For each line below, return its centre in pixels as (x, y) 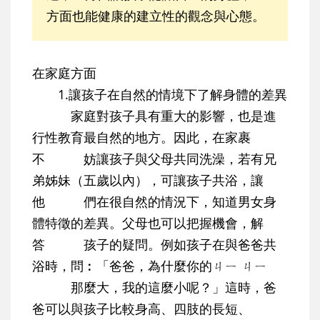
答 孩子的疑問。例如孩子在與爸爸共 (154, 245)
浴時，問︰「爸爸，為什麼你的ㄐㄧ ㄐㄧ (150, 266)
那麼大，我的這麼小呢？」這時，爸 (154, 287)
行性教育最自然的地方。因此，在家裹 (141, 137)
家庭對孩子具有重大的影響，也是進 (154, 116)
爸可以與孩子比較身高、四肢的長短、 (141, 309)
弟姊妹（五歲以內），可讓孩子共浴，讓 (148, 180)
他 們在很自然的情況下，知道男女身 (154, 202)
